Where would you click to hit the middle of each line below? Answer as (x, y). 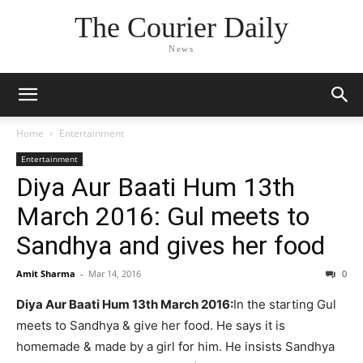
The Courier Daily (181, 28)
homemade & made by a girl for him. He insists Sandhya (175, 346)
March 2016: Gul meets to (163, 216)
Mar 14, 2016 (115, 273)
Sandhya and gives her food (171, 246)
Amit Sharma (46, 273)
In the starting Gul (285, 304)
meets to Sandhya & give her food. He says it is (151, 325)
